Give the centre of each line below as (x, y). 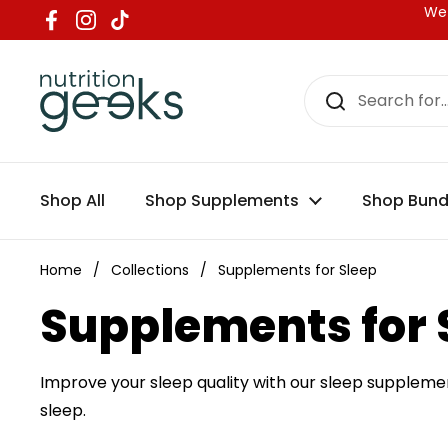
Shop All (72, 200)
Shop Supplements (222, 200)
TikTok (145, 33)
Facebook (91, 33)
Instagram (126, 33)
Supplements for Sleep (297, 269)
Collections (150, 269)
